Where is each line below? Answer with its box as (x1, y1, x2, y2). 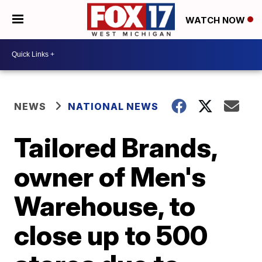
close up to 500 (14, 218, 208, 251)
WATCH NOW (185, 14, 247, 26)
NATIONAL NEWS (68, 100, 159, 112)
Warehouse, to (14, 189, 196, 222)
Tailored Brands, (14, 130, 218, 164)
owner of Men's (14, 160, 206, 193)
